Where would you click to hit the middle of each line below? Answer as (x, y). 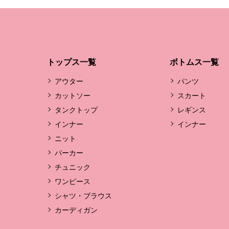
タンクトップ (76, 110)
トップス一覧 (72, 62)
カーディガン (76, 210)
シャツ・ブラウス (83, 196)
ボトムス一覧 (194, 62)
